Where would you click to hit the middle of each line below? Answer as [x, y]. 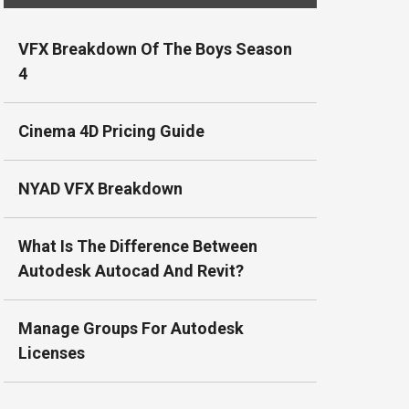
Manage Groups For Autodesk [131, 329]
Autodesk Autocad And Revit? [131, 271]
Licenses [52, 353]
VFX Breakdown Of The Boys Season [156, 49]
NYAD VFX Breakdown [101, 189]
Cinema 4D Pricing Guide [112, 131]
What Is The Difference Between [138, 246]
